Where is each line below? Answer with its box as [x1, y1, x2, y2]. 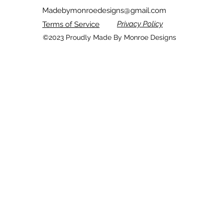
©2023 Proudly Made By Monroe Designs [43, 33, 180, 41]
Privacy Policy [117, 19, 163, 28]
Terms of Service [42, 19, 100, 29]
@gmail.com [124, 5, 166, 15]
